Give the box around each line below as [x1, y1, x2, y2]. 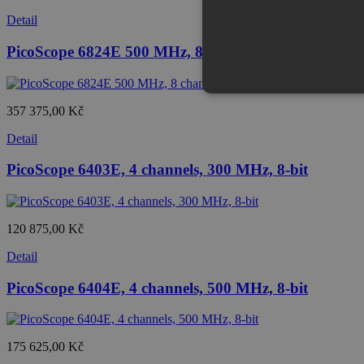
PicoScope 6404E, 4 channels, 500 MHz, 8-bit [6, 279, 308, 297]
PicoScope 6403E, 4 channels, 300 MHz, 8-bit [6, 161, 308, 179]
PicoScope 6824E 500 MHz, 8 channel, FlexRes [6, 42, 319, 60]
